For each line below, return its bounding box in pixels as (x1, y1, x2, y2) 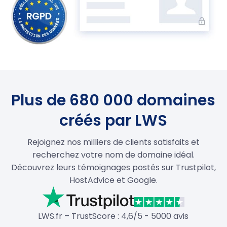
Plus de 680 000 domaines (11, 90, 216, 111)
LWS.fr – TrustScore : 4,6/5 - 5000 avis (38, 210, 189, 222)
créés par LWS (59, 110, 168, 132)
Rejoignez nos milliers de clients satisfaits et (27, 136, 200, 148)
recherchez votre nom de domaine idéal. (32, 149, 195, 161)
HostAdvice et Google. (69, 174, 158, 186)
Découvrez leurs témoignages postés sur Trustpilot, (11, 162, 216, 174)
